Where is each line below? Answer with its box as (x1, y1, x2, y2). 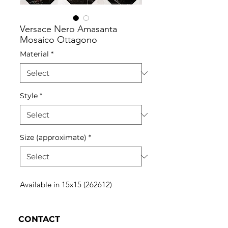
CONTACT (18, 214, 60, 224)
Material (20, 49, 49, 59)
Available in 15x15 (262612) (20, 180, 112, 189)
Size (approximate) (20, 133, 87, 142)
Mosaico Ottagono (20, 34, 97, 45)
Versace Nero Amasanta (20, 23, 117, 35)
